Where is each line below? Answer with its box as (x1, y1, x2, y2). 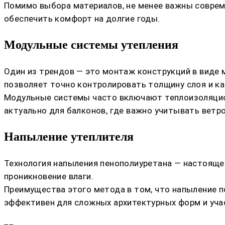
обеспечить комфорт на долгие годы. (4, 13, 160, 24)
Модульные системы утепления (4, 38, 178, 51)
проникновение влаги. (4, 171, 93, 181)
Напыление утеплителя (4, 130, 134, 143)
